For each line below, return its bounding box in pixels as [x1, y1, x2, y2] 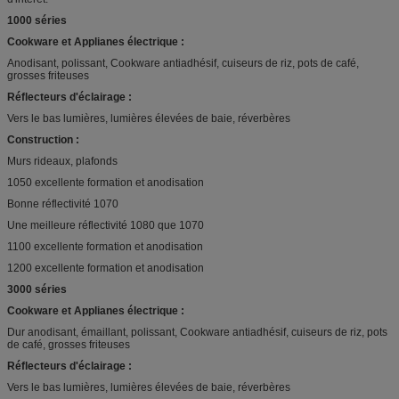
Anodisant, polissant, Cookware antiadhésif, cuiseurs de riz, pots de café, [7, 56, 359, 69]
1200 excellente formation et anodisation [7, 261, 204, 274]
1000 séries [7, 13, 67, 27]
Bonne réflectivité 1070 [7, 197, 118, 210]
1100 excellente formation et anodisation [7, 240, 203, 253]
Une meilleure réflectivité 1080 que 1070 [7, 218, 204, 232]
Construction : [7, 133, 79, 146]
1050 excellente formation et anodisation [7, 175, 204, 189]
